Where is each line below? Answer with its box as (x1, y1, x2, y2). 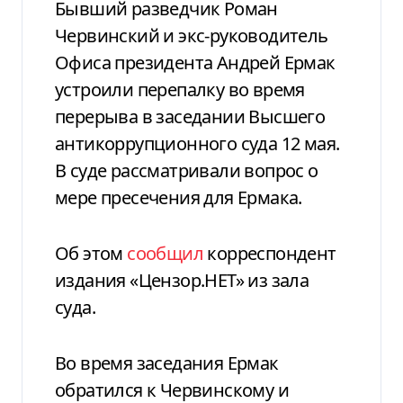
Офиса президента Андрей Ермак (55, 49, 336, 75)
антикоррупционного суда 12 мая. (55, 130, 340, 156)
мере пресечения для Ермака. (55, 184, 302, 210)
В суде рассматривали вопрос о (55, 157, 318, 183)
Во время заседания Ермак (55, 350, 279, 375)
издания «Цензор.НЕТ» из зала (55, 267, 309, 292)
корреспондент (203, 240, 336, 265)
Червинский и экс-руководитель (55, 22, 328, 48)
